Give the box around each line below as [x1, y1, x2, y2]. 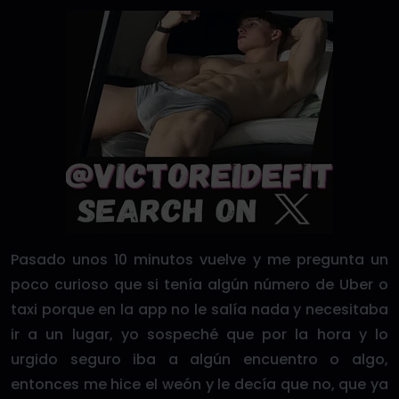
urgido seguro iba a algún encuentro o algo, [11, 348, 388, 370]
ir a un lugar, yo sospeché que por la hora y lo [11, 323, 388, 345]
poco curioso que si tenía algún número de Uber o [11, 273, 388, 295]
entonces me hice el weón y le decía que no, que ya [11, 373, 388, 395]
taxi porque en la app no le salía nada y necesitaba [11, 298, 388, 320]
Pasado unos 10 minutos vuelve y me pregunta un [11, 248, 388, 270]
